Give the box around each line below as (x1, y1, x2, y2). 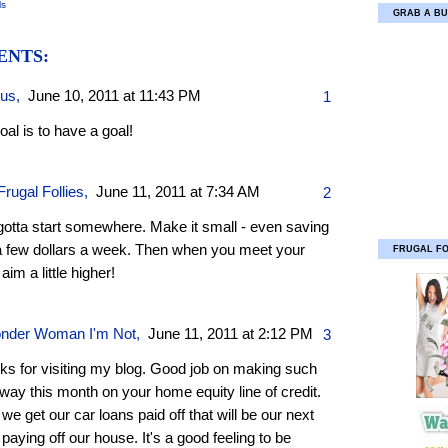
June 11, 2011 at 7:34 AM (96, 184, 260, 200)
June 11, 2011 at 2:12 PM (148, 326, 313, 342)
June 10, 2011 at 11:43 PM (28, 88, 201, 104)
